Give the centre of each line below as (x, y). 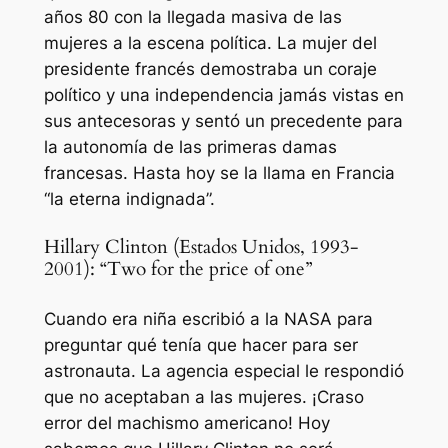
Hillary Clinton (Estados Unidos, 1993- (200, 247)
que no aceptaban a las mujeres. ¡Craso (203, 396)
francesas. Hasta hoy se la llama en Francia (219, 173)
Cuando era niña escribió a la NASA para (208, 318)
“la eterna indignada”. (129, 199)
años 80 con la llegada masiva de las (192, 17)
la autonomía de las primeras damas (190, 147)
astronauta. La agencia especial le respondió (223, 370)
